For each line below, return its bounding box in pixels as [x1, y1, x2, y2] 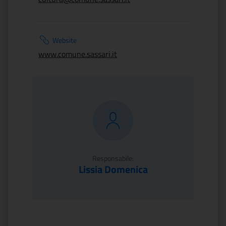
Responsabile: [92, 153, 134, 163]
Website [52, 35, 77, 45]
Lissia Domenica [78, 161, 148, 177]
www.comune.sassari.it [38, 48, 117, 60]
